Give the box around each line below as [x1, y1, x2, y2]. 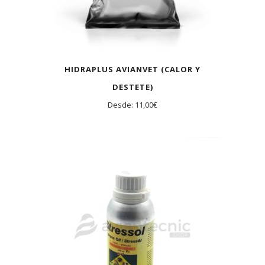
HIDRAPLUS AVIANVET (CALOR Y [64, 64, 201, 75]
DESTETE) [112, 82, 153, 92]
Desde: [108, 99, 135, 110]
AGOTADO [50, 155, 85, 163]
